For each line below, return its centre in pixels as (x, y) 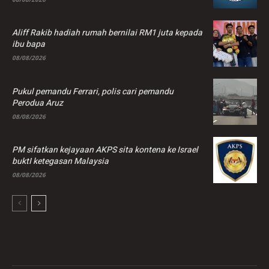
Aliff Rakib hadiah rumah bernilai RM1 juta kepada (107, 33)
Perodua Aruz (38, 103)
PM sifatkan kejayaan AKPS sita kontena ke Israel (105, 150)
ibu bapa (29, 44)
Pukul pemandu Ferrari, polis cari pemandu (93, 91)
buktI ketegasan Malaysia (60, 161)
